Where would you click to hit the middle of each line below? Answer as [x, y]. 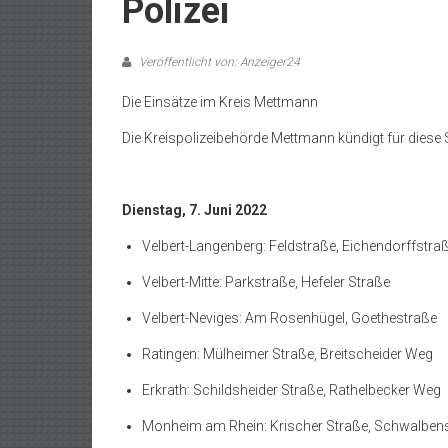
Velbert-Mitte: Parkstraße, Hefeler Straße [266, 282]
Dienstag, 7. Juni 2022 [194, 210]
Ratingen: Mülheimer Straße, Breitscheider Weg [287, 354]
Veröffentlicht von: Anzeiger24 [218, 62]
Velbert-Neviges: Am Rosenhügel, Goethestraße [289, 318]
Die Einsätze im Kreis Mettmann [220, 102]
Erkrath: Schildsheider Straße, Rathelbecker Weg [291, 390]
